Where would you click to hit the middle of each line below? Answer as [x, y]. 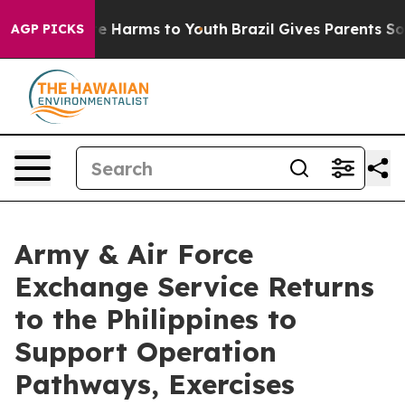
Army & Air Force [134, 254]
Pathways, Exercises [155, 384]
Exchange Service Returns [194, 287]
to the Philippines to [155, 319]
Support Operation [146, 352]
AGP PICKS [47, 29]
